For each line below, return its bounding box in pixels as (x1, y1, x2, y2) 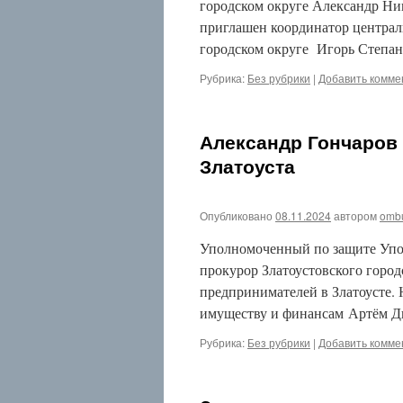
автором (334, 208, 377, 223)
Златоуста (200, 152, 295, 179)
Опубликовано (200, 208, 273, 223)
